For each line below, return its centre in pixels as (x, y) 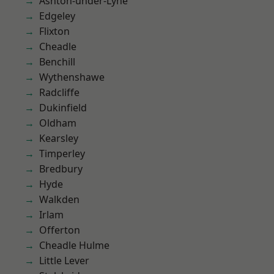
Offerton (60, 230)
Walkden (59, 199)
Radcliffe (59, 92)
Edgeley (57, 16)
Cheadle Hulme (74, 245)
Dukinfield (63, 108)
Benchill (57, 62)
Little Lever (64, 261)
